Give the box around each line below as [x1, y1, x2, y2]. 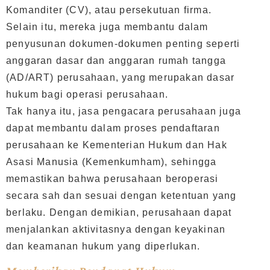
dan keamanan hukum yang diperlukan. [6, 240, 201, 251]
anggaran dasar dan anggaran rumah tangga [6, 55, 227, 66]
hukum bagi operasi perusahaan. [6, 89, 168, 99]
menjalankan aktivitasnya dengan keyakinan [6, 224, 226, 234]
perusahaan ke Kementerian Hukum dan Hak [6, 139, 227, 150]
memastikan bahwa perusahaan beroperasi [6, 173, 219, 184]
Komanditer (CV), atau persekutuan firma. [6, 4, 212, 15]
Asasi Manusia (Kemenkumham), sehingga [6, 156, 217, 167]
